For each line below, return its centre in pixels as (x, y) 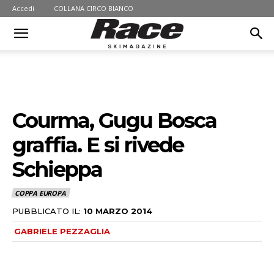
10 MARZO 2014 (118, 211)
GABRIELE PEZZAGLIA (62, 231)
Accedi (23, 8)
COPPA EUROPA (40, 193)
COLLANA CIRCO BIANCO (94, 8)
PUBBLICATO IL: (46, 211)
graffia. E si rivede (98, 145)
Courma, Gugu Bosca (114, 120)
